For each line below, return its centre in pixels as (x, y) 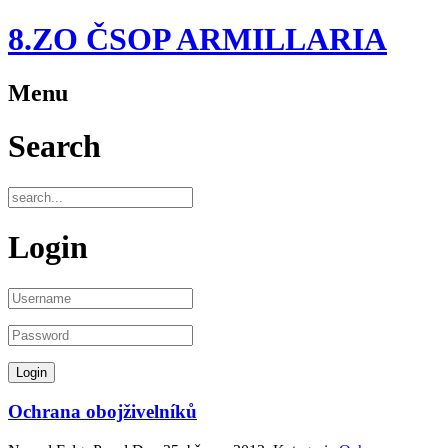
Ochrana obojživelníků (102, 412)
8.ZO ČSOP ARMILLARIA (197, 39)
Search (54, 146)
